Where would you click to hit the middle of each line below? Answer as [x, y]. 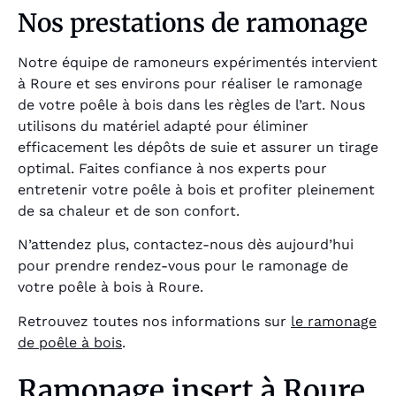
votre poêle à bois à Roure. [110, 287]
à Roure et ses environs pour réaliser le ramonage [190, 84]
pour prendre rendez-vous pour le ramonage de [183, 266]
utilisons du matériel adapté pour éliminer [163, 126]
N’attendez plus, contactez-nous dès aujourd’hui [186, 245]
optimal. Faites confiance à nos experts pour [172, 169]
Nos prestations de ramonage [193, 23]
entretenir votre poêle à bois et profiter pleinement [196, 190]
